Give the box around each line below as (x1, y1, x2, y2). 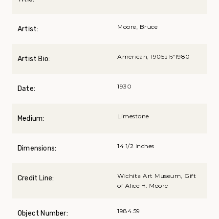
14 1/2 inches (117, 142, 154, 150)
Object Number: (18, 209, 68, 218)
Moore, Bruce (117, 23, 157, 31)
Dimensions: (18, 144, 57, 153)
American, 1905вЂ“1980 (117, 53, 190, 61)
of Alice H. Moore (117, 182, 168, 190)
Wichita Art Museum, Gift (117, 172, 196, 180)
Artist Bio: (18, 55, 50, 64)
